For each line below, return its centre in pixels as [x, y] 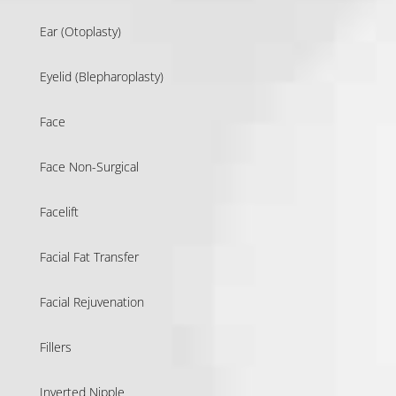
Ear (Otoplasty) [80, 31]
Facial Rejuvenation [91, 301]
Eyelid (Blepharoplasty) [101, 76]
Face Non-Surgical [89, 166]
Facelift [59, 211]
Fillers [55, 346]
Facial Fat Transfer [89, 256]
